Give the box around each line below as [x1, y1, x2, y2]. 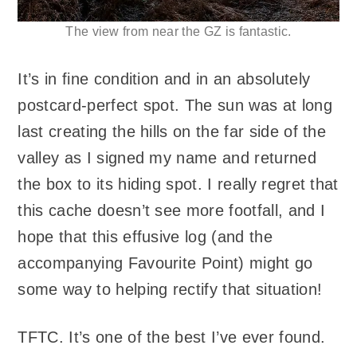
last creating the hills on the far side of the [18, 122, 327, 140]
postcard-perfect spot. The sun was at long [18, 96, 332, 114]
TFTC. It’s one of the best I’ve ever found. [18, 328, 326, 347]
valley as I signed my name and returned [18, 148, 316, 167]
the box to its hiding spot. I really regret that [18, 175, 339, 193]
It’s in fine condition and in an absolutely [18, 69, 311, 88]
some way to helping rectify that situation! [18, 280, 323, 298]
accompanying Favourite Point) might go [18, 253, 313, 272]
